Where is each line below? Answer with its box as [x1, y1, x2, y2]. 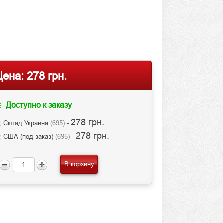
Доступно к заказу [3, 101, 72, 109]
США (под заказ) [1, 133, 55, 140]
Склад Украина [1, 119, 50, 127]
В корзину [64, 160, 94, 168]
